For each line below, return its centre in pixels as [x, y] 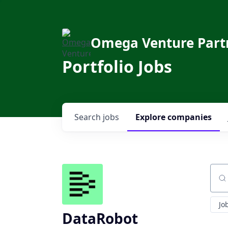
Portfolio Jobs [117, 66]
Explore [151, 117]
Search [89, 117]
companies [190, 117]
